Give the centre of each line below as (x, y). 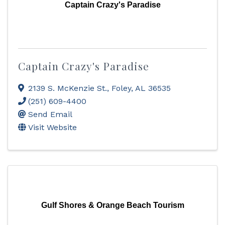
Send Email (50, 114)
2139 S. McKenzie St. (68, 88)
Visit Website (52, 127)
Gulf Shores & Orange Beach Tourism (113, 205)
